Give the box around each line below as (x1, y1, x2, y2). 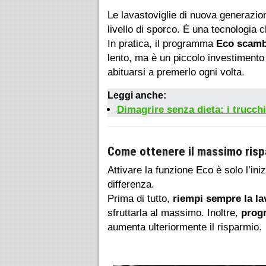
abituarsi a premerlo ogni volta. (107, 66, 245, 78)
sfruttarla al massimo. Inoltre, (107, 207, 241, 219)
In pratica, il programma (107, 38, 216, 50)
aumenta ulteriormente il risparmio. (107, 221, 262, 233)
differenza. (107, 179, 154, 191)
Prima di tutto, (107, 193, 173, 205)
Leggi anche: (107, 90, 166, 101)
